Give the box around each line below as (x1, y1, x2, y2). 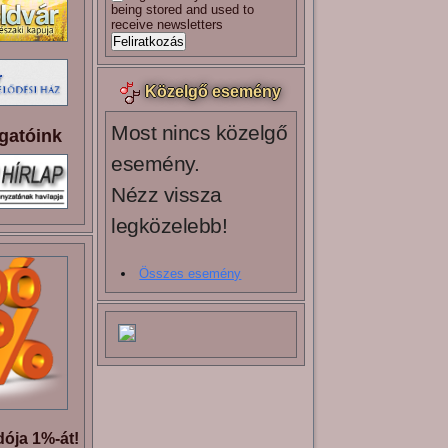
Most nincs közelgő (111, 121, 288, 145)
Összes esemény (139, 266, 242, 282)
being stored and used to (111, 2, 255, 18)
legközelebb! (111, 214, 228, 238)
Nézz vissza (111, 183, 222, 207)
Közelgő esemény (145, 83, 282, 101)
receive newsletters (111, 17, 224, 33)
